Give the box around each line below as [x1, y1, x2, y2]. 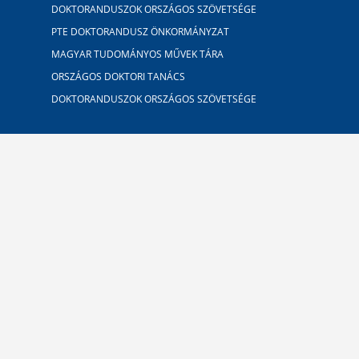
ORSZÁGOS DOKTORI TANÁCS [51, 69, 185, 83]
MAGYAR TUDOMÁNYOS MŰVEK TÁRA [51, 46, 224, 61]
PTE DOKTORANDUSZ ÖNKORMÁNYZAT [51, 24, 229, 38]
